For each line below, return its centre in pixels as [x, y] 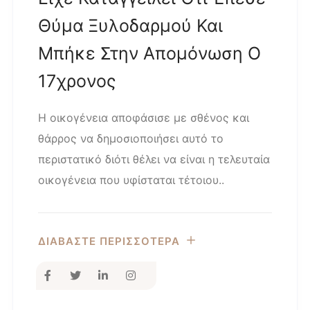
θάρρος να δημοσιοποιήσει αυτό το [131, 138]
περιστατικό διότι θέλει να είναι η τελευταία [154, 159]
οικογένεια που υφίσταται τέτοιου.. [131, 180]
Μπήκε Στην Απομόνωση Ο [149, 53]
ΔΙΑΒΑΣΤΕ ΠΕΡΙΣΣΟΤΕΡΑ [109, 241]
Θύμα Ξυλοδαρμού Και [130, 26]
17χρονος [77, 81]
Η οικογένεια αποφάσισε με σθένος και [144, 118]
